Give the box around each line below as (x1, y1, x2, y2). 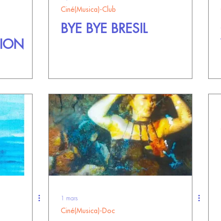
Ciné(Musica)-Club (61, 6, 116, 13)
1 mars (61, 193, 78, 202)
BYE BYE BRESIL (61, 20, 147, 37)
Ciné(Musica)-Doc (61, 207, 115, 214)
